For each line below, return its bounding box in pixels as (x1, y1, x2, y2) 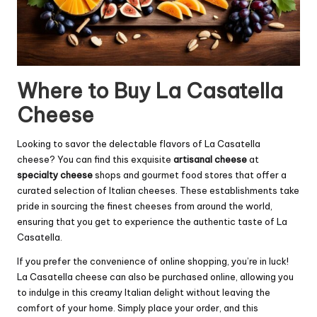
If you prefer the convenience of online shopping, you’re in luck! (17, 255, 289, 267)
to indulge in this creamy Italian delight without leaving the (17, 287, 270, 299)
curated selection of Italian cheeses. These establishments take (17, 185, 299, 197)
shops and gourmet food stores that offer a (93, 169, 287, 181)
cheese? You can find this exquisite (17, 154, 173, 166)
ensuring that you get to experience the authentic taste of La (17, 216, 287, 228)
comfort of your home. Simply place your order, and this (17, 302, 258, 314)
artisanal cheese (173, 154, 247, 166)
